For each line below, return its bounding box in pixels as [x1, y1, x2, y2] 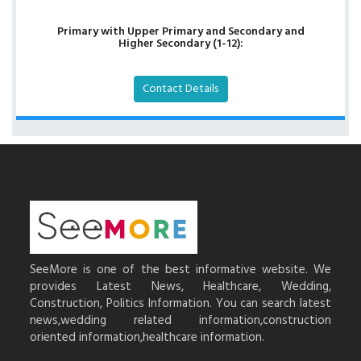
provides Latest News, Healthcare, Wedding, [30, 277, 331, 297]
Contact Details [143, 80, 218, 98]
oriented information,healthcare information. [30, 328, 265, 348]
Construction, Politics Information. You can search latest [30, 294, 331, 314]
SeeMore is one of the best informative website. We [30, 260, 331, 280]
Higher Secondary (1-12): [118, 35, 243, 53]
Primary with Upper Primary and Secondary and [56, 23, 305, 41]
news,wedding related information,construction [30, 311, 331, 331]
